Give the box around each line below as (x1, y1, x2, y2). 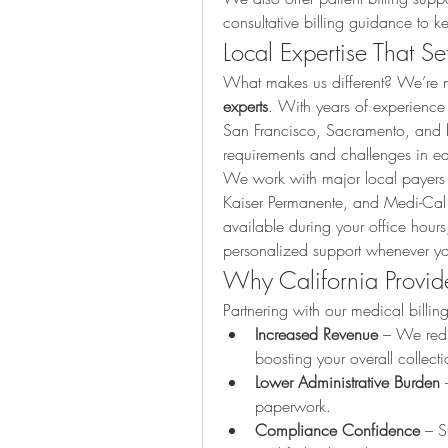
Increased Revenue (255, 323, 378, 346)
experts (223, 95, 268, 118)
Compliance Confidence (255, 419, 420, 442)
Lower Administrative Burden (255, 371, 440, 394)
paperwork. (255, 395, 331, 418)
